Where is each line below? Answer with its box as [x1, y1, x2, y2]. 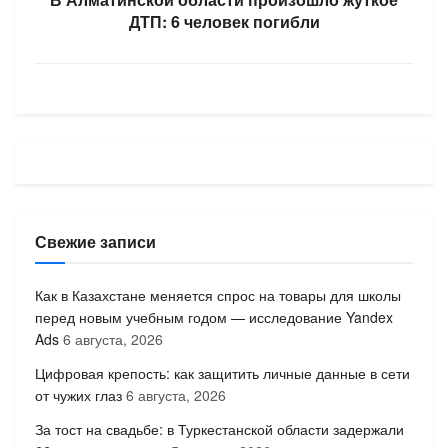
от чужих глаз [35, 384, 122, 405]
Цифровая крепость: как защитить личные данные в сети [35, 362, 410, 383]
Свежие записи [35, 229, 156, 253]
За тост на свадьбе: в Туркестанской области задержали [35, 418, 404, 439]
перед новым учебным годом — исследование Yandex [35, 306, 393, 327]
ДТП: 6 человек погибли [128, 9, 320, 33]
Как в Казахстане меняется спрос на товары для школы [35, 284, 401, 305]
